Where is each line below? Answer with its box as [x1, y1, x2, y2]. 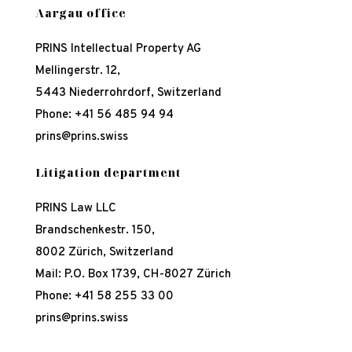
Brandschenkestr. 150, [35, 223, 155, 239]
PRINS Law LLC [35, 201, 116, 217]
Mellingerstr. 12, [35, 64, 120, 79]
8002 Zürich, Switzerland [35, 245, 174, 261]
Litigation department [35, 165, 181, 181]
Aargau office [35, 5, 126, 21]
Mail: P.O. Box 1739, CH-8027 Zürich [35, 267, 231, 283]
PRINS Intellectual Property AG [35, 42, 201, 57]
